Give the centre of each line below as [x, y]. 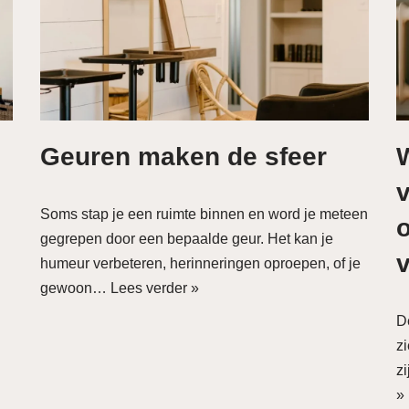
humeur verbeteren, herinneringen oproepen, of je [200, 263]
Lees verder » [155, 288]
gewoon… [75, 288]
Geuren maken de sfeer [184, 157]
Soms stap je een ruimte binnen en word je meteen [204, 214]
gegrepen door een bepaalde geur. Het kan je [187, 239]
